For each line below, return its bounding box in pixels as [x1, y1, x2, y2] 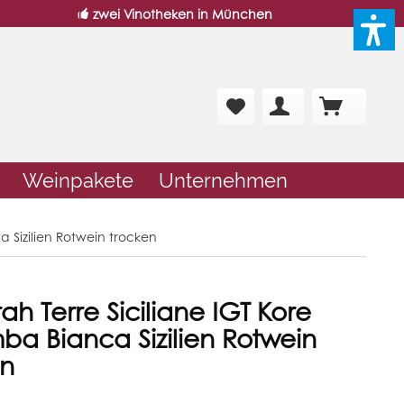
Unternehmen [159, 169, 288, 193]
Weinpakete [23, 169, 133, 193]
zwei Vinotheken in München [93, 5, 273, 23]
